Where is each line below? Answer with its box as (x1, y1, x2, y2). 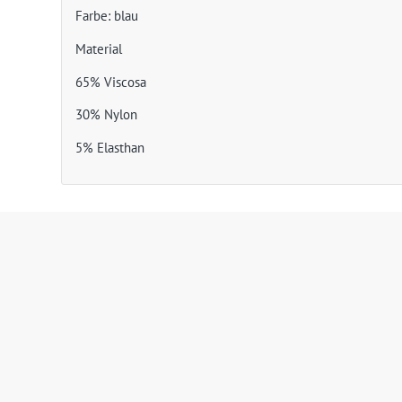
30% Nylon (75, 106, 138, 124)
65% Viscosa (75, 73, 147, 91)
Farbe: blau (75, 7, 139, 25)
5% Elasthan (75, 139, 145, 157)
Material (75, 39, 123, 57)
